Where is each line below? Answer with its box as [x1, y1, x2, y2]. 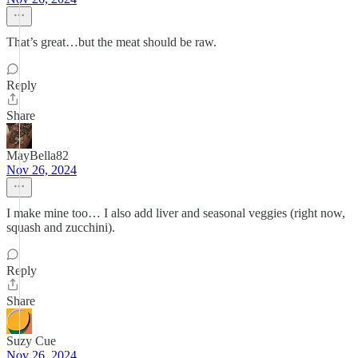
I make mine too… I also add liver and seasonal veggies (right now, [6, 206, 345, 220]
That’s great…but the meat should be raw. [6, 35, 217, 49]
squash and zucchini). [6, 221, 115, 234]
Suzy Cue [6, 334, 56, 348]
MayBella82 [6, 149, 69, 162]
